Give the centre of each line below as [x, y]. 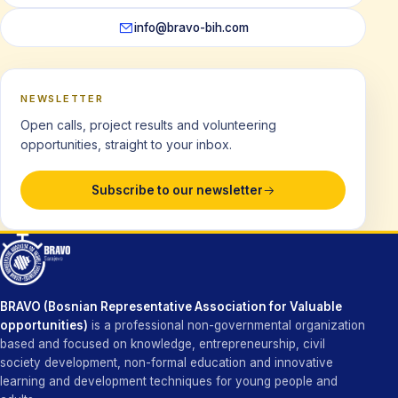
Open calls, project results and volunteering [148, 125]
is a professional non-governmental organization [227, 325]
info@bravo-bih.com [191, 28]
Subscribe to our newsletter [177, 190]
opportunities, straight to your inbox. [126, 144]
